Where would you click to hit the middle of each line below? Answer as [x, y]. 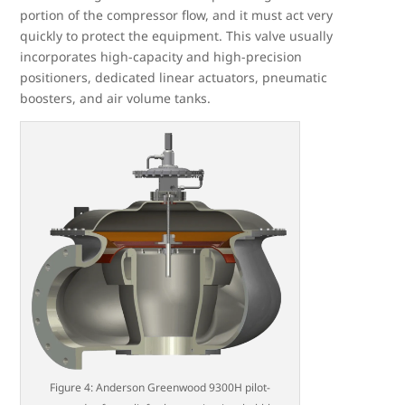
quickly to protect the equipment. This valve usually [177, 36]
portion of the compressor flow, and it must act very [177, 15]
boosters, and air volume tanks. [116, 99]
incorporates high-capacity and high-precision [161, 57]
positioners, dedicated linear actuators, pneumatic [174, 78]
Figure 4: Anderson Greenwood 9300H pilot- [160, 387]
